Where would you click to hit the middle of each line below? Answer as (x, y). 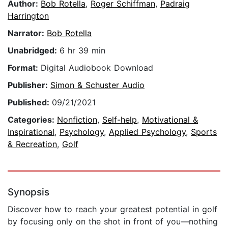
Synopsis (28, 192)
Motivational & (170, 120)
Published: (30, 103)
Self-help (120, 120)
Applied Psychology (147, 132)
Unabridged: (34, 51)
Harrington (28, 16)
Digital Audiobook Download (97, 68)
